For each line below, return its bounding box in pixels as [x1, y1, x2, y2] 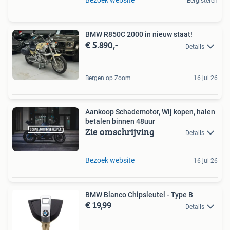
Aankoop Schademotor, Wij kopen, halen [85, 107, 215, 116]
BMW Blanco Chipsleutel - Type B [85, 190, 193, 199]
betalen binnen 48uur [85, 117, 155, 125]
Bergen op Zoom [85, 74, 131, 82]
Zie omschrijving [85, 124, 155, 139]
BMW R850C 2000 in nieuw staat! [85, 30, 193, 39]
